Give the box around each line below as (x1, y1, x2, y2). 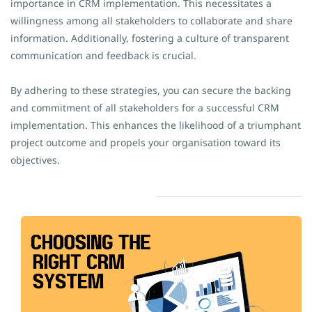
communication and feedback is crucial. (10, 49, 196, 62)
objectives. (10, 153, 60, 166)
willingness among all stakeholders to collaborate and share (10, 14, 292, 27)
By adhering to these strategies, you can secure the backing (10, 84, 291, 97)
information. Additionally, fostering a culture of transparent (10, 31, 289, 45)
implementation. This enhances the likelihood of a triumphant (10, 118, 301, 132)
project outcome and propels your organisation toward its (10, 136, 281, 149)
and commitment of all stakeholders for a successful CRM (10, 101, 279, 114)
